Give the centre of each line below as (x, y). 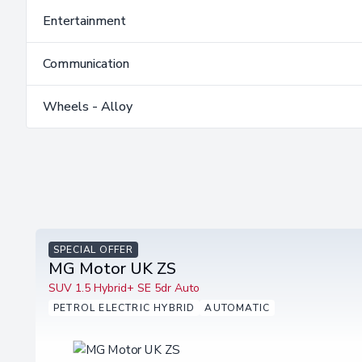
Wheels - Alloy (88, 107)
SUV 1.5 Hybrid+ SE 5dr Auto (124, 288)
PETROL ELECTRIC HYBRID (124, 308)
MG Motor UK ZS (112, 269)
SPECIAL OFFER (93, 250)
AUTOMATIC (238, 308)
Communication (86, 64)
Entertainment (84, 21)
